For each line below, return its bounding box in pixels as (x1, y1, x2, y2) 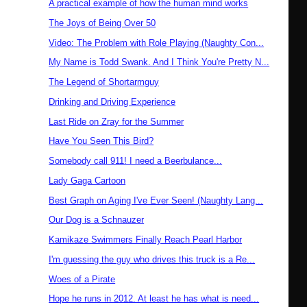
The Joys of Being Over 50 (49, 17, 156, 28)
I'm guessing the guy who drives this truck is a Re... (49, 254, 256, 265)
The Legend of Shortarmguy (49, 77, 160, 88)
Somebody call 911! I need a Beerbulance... (49, 156, 223, 167)
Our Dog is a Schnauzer (49, 214, 145, 225)
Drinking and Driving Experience (49, 96, 176, 107)
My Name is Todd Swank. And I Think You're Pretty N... (49, 57, 270, 68)
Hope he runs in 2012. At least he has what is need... (49, 293, 260, 304)
